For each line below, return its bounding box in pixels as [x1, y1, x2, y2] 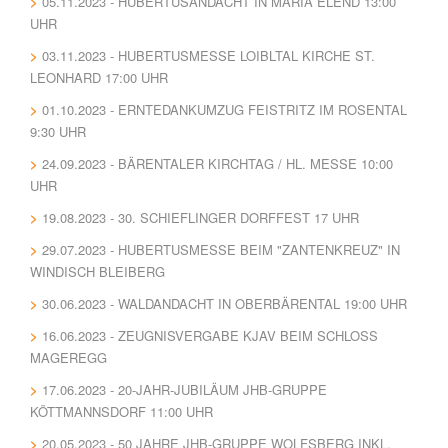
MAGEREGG [30, 348, 107, 367]
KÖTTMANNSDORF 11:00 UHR [30, 402, 213, 421]
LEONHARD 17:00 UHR [30, 68, 168, 87]
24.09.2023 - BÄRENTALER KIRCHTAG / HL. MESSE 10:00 [42, 154, 393, 173]
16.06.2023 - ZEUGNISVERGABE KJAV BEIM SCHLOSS [42, 326, 378, 345]
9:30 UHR [30, 122, 86, 141]
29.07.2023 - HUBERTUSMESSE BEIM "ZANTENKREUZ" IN [42, 240, 400, 259]
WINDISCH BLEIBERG [30, 262, 165, 281]
